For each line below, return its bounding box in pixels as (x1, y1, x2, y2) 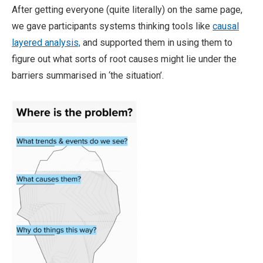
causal (213, 21, 239, 32)
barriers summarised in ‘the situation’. (12, 70, 164, 81)
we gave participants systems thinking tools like (12, 21, 213, 32)
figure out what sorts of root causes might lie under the (12, 53, 237, 65)
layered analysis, (12, 37, 80, 48)
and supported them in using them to (80, 37, 232, 48)
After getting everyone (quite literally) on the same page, (12, 4, 242, 15)
